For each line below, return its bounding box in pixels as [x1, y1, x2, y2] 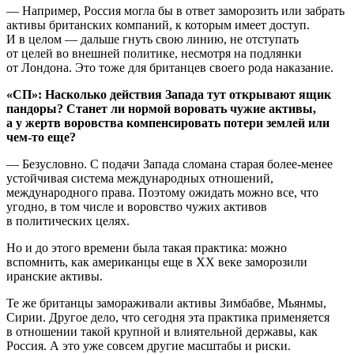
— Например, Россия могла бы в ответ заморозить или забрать [6, 3, 345, 17]
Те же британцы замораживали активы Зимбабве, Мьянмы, [6, 296, 326, 310]
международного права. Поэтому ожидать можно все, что [6, 185, 318, 199]
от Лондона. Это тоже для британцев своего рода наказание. [6, 60, 333, 74]
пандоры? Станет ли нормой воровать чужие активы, [6, 101, 316, 115]
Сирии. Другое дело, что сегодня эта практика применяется [6, 310, 330, 324]
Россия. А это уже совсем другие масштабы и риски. [6, 338, 291, 352]
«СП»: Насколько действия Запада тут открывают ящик [6, 87, 331, 101]
